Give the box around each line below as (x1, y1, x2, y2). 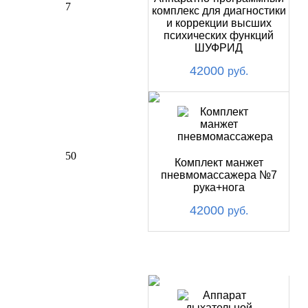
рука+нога (192, 181, 245, 193)
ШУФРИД (195, 42, 243, 54)
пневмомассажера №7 (160, 169, 277, 181)
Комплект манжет (174, 157, 263, 168)
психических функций (164, 30, 274, 41)
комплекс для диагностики (151, 5, 286, 16)
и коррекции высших (166, 17, 272, 29)
